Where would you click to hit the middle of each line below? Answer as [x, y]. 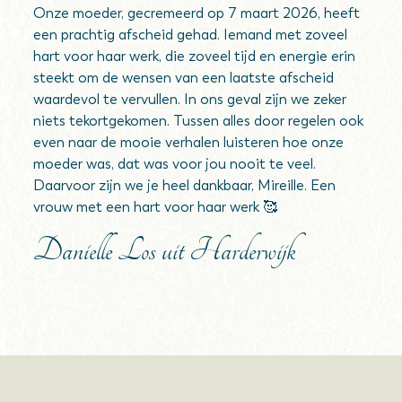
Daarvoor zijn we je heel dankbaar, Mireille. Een [185, 185]
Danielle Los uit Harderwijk [165, 250]
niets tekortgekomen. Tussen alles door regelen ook [199, 121]
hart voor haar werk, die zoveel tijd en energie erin [195, 56]
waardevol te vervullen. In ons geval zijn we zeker [190, 99]
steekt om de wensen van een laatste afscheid [184, 78]
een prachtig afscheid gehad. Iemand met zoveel [191, 35]
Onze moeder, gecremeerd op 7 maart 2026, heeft [197, 13]
